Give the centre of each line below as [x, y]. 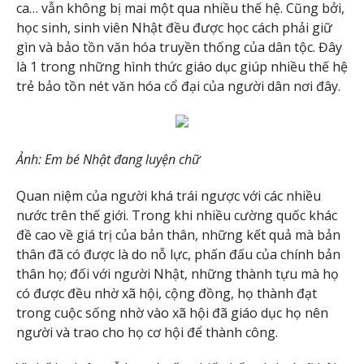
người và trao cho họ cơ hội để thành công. [147, 332]
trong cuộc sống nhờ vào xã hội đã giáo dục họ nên [172, 312]
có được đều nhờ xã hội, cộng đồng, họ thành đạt [167, 293]
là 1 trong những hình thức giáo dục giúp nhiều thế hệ [182, 67]
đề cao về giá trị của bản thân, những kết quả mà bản [178, 234]
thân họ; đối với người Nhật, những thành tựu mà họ [178, 273]
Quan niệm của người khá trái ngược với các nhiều [169, 195]
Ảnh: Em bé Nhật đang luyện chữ [108, 159]
